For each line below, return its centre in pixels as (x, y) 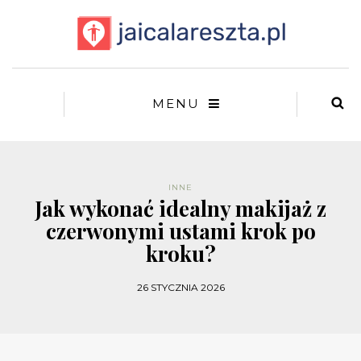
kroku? (180, 254)
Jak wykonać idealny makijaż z (180, 209)
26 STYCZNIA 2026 (180, 288)
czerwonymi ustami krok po (180, 231)
